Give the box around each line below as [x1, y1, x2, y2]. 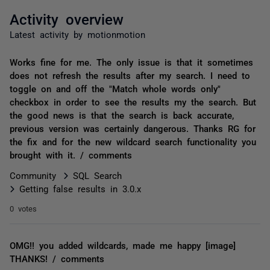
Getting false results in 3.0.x [19, 184, 141, 193]
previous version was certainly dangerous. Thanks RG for [10, 124, 256, 133]
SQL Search [73, 171, 122, 180]
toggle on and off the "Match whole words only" [10, 84, 221, 93]
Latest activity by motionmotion [10, 30, 145, 39]
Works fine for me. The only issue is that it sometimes [10, 57, 253, 66]
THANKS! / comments [10, 254, 104, 263]
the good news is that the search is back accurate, [10, 110, 234, 119]
